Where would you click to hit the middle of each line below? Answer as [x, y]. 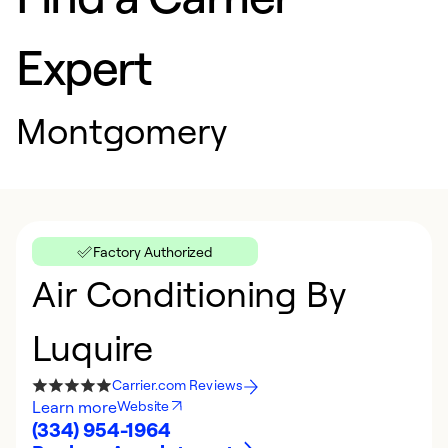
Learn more [74, 407]
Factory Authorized [153, 251]
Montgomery [122, 130]
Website [143, 405]
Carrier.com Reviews [177, 384]
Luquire [93, 347]
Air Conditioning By [189, 293]
